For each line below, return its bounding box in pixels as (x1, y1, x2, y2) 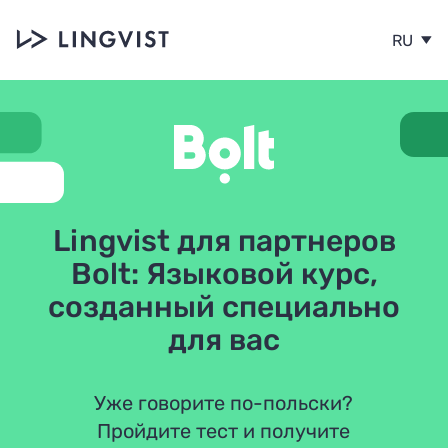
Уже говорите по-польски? (94, 391, 354, 415)
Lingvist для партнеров (52, 223, 396, 259)
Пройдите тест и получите (97, 419, 351, 443)
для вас (168, 322, 280, 358)
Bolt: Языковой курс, (70, 256, 378, 292)
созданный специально (48, 289, 400, 325)
